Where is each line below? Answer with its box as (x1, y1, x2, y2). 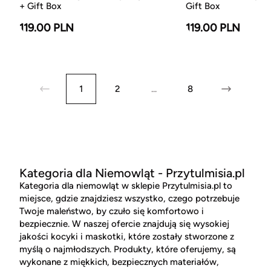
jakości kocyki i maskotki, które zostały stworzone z (19, 231, 234, 243)
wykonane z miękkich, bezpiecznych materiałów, (19, 256, 219, 268)
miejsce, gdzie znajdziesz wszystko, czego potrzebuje (19, 193, 240, 204)
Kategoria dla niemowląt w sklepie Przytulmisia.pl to (19, 180, 232, 192)
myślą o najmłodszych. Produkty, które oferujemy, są (19, 244, 236, 255)
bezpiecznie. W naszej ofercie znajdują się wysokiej (19, 218, 229, 230)
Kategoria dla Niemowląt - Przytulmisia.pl (19, 166, 245, 181)
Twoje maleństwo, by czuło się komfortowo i (19, 206, 204, 217)
